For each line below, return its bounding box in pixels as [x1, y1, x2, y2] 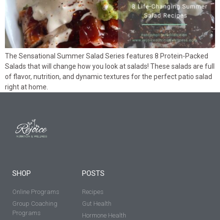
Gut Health [82, 200, 112, 208]
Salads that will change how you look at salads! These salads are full [5, 62, 215, 70]
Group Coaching [12, 200, 57, 208]
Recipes [82, 188, 104, 196]
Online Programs [12, 188, 59, 196]
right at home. [5, 83, 48, 91]
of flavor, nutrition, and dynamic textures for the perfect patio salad [5, 73, 212, 81]
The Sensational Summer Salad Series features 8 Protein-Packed [5, 52, 208, 60]
